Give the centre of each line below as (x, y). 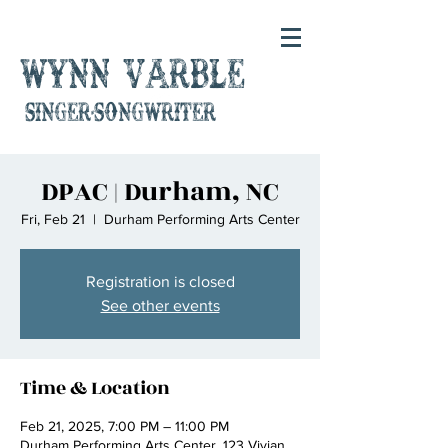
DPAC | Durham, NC (160, 192)
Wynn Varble (132, 77)
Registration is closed (160, 281)
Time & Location (95, 388)
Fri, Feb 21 (52, 219)
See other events (160, 305)
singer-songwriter (120, 114)
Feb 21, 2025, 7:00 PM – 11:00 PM (124, 426)
